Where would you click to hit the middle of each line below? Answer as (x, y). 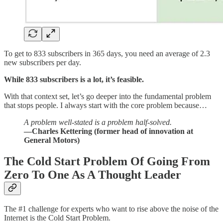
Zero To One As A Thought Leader (93, 174)
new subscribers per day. (43, 62)
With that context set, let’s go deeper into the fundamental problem (108, 96)
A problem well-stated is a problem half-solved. (98, 122)
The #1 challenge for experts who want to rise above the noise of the (111, 209)
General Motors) (52, 140)
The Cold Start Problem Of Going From (107, 161)
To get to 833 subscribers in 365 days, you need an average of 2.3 (107, 53)
